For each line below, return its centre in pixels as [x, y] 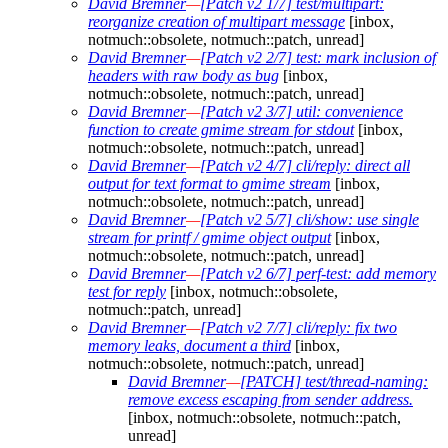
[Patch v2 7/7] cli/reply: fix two [298, 328]
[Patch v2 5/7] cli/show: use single [309, 220]
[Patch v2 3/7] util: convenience [301, 112]
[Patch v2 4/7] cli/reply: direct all [305, 166]
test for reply [127, 292]
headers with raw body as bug [183, 76]
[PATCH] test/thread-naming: [334, 382]
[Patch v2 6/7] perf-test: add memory [318, 274]
